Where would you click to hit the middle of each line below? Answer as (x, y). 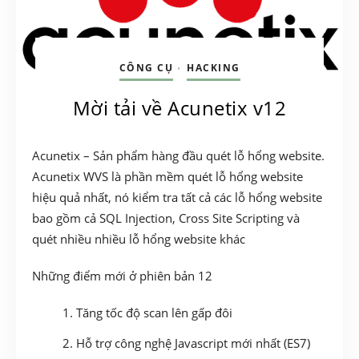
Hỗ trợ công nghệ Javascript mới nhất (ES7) (193, 343)
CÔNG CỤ (146, 68)
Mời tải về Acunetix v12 (179, 108)
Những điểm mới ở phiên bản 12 (122, 276)
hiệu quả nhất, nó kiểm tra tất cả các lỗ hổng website (177, 198)
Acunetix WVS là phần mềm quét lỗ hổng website (167, 177)
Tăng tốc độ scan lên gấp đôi (154, 313)
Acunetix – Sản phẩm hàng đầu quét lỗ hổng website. (178, 156)
